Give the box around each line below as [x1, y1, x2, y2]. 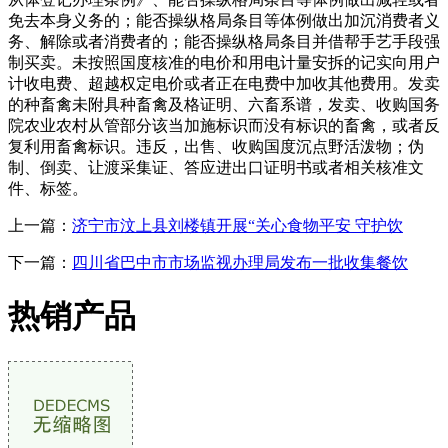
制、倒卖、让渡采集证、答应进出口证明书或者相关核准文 [8, 158, 424, 176]
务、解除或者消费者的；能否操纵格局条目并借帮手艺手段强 [8, 32, 440, 50]
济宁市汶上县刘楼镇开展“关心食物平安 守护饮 [72, 216, 403, 234]
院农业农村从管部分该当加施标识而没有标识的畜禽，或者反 [8, 116, 440, 134]
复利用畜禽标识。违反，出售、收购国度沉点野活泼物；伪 [8, 137, 424, 155]
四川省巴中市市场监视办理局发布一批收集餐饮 [72, 253, 408, 271]
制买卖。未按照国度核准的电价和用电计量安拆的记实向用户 [8, 53, 440, 71]
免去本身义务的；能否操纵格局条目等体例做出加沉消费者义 [8, 11, 440, 29]
